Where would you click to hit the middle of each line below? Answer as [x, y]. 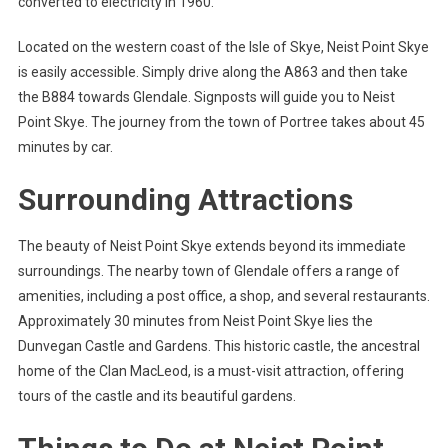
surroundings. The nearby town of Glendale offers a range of [208, 271]
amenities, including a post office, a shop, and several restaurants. [223, 296]
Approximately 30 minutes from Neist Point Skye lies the [195, 321]
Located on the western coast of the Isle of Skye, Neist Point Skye [223, 47]
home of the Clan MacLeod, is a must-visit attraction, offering [210, 371]
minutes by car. [65, 147]
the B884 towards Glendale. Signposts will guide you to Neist [206, 97]
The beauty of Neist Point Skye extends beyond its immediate [211, 246]
